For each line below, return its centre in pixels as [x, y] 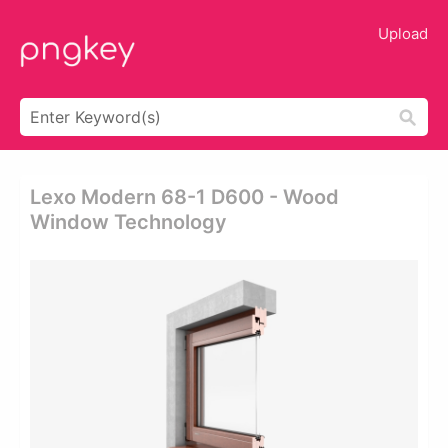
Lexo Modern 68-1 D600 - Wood [184, 197]
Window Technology [128, 222]
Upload [403, 33]
